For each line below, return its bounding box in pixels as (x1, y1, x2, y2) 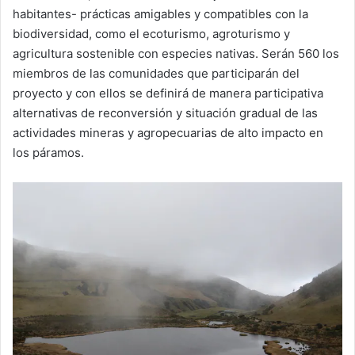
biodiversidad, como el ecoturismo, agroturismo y (13, 26, 290, 42)
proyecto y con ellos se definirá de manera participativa (13, 86, 323, 101)
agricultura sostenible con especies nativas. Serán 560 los (13, 46, 339, 62)
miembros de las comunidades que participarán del (13, 66, 300, 82)
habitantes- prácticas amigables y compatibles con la (13, 6, 308, 22)
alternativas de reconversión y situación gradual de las (13, 105, 318, 121)
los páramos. (13, 145, 84, 161)
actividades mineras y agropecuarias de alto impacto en (13, 125, 323, 141)
